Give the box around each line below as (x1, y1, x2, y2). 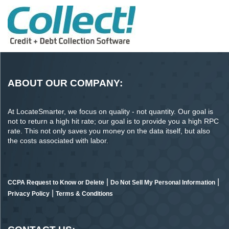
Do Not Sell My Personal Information (110, 179, 215, 187)
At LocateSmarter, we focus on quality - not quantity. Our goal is (8, 107, 213, 116)
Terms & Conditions (56, 190, 113, 198)
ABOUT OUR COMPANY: (8, 78, 123, 89)
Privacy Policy (8, 190, 50, 198)
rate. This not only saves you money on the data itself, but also (8, 127, 210, 135)
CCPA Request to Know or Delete (8, 179, 104, 187)
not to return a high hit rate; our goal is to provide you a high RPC (8, 117, 219, 126)
